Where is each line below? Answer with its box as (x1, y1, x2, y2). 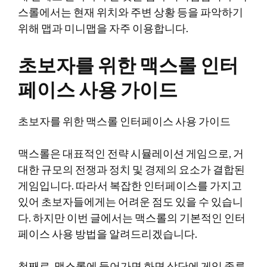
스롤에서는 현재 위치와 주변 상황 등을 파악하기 (18, 5, 243, 18)
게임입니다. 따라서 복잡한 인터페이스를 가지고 (18, 179, 242, 192)
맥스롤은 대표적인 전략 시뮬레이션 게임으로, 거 (18, 147, 244, 160)
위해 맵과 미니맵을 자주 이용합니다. (18, 21, 188, 35)
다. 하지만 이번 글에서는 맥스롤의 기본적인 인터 (18, 211, 246, 224)
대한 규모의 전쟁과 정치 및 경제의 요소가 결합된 (18, 163, 245, 176)
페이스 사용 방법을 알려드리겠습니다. (18, 227, 197, 240)
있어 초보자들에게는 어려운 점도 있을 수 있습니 (18, 195, 243, 208)
